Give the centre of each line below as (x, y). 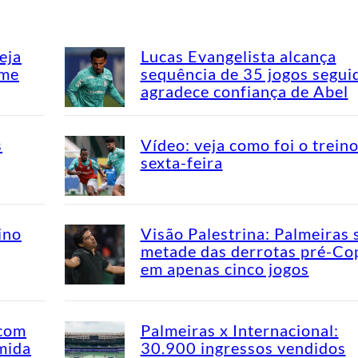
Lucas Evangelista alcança (238, 56)
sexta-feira (181, 162)
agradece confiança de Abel (244, 91)
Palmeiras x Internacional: (239, 330)
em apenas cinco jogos (225, 268)
